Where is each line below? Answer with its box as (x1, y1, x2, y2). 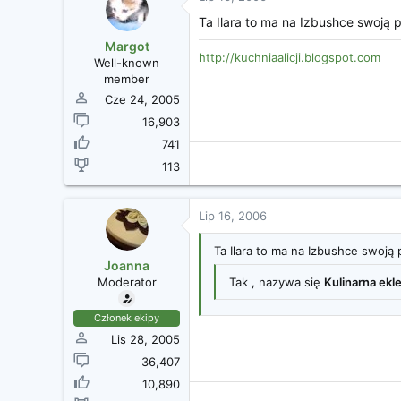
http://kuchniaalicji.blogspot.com (199, 49, 380, 64)
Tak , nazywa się (229, 275, 324, 289)
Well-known (94, 55, 159, 70)
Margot (104, 38, 149, 54)
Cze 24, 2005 (105, 91, 180, 107)
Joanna (104, 257, 149, 273)
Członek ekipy (94, 311, 159, 324)
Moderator (97, 274, 157, 289)
